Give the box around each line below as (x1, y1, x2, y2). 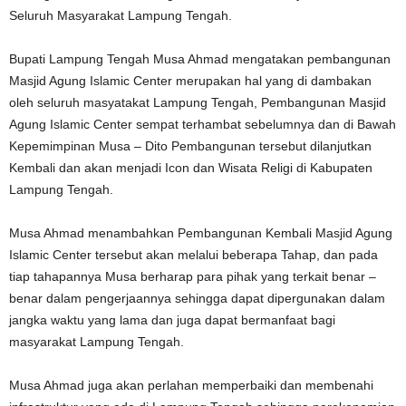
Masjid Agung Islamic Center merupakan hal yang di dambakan (9, 73, 372, 89)
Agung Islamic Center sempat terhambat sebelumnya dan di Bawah (9, 117, 396, 132)
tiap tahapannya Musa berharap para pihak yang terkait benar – (9, 269, 376, 285)
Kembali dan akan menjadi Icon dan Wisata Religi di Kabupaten (9, 160, 372, 176)
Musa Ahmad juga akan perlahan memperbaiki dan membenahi (9, 378, 373, 393)
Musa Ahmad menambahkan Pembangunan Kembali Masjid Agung (9, 226, 392, 241)
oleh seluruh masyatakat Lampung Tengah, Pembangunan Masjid (9, 95, 386, 111)
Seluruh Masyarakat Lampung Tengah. (9, 8, 232, 24)
